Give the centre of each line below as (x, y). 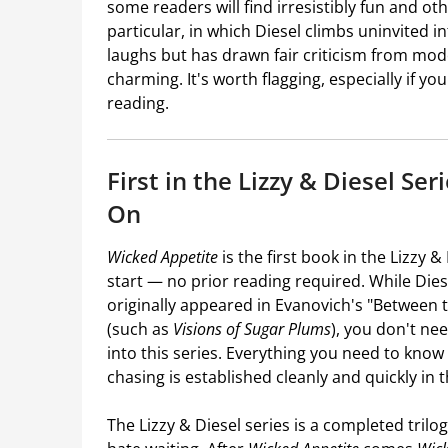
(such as (140, 329)
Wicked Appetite (162, 257)
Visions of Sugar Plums (252, 329)
